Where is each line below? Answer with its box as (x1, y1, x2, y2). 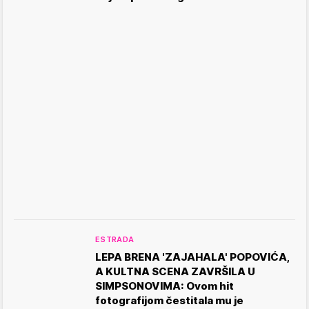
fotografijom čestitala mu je (95, 293, 243, 307)
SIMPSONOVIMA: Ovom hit (95, 279, 234, 292)
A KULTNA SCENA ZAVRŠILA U (95, 264, 255, 278)
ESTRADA (95, 234, 134, 244)
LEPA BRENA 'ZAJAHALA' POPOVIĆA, (95, 250, 290, 263)
